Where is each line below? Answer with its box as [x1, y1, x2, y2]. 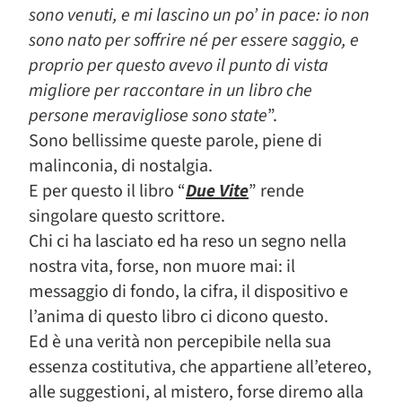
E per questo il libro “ [29, 179, 186, 204]
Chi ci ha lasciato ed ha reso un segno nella [29, 229, 346, 254]
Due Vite [186, 179, 249, 204]
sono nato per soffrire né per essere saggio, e [29, 28, 359, 53]
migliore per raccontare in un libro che [29, 78, 312, 103]
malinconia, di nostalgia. [29, 153, 213, 179]
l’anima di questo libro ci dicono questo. [29, 304, 328, 329]
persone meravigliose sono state [29, 103, 267, 128]
